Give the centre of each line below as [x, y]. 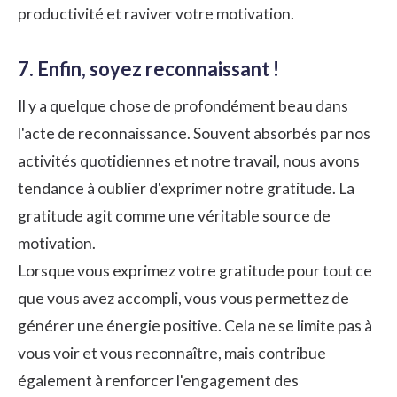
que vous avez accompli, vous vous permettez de [183, 298]
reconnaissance [132, 133]
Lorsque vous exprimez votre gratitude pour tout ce [195, 270]
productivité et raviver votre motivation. [156, 13]
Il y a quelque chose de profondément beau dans [183, 105]
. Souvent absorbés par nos [279, 133]
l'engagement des [237, 380]
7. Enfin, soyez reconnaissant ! [148, 68]
